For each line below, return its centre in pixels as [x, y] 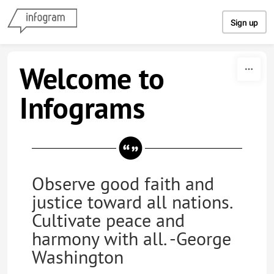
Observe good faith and [123, 183]
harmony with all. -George [131, 238]
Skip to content [137, 11]
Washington [78, 257]
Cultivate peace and [108, 220]
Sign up [244, 23]
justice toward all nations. [132, 202]
